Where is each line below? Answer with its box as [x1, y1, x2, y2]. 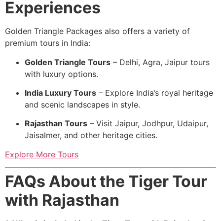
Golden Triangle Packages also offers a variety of [5, 26, 190, 37]
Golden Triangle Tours [25, 57, 110, 67]
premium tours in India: [5, 38, 90, 48]
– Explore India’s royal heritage [96, 88, 213, 98]
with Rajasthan [5, 190, 119, 210]
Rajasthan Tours [25, 118, 87, 129]
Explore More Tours [5, 149, 78, 159]
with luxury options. [25, 69, 98, 79]
